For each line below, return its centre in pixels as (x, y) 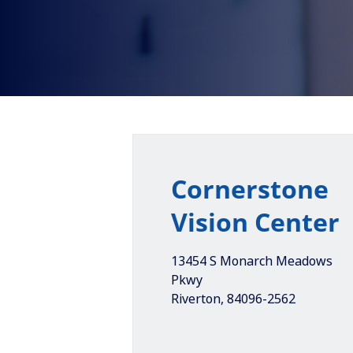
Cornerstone (250, 189)
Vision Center (255, 222)
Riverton (196, 299)
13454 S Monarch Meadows (252, 261)
